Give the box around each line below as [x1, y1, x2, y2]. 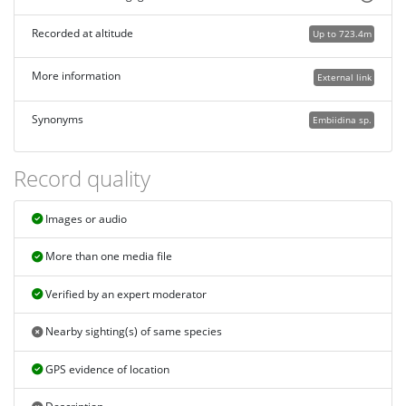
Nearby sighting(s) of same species [42, 324, 222, 340]
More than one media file [42, 248, 172, 265]
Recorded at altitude [31, 25, 133, 42]
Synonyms [31, 111, 83, 127]
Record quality [14, 163, 150, 194]
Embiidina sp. [312, 112, 372, 126]
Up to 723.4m [312, 27, 372, 41]
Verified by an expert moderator [42, 286, 207, 302]
